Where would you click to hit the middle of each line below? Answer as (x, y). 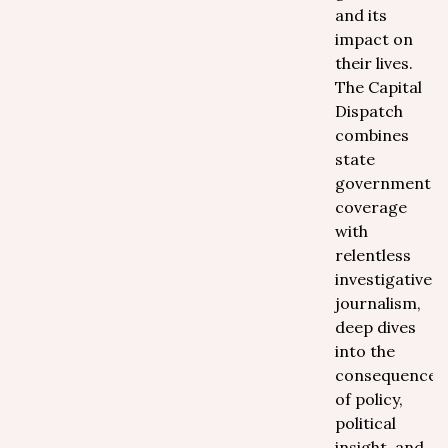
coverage (371, 207)
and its (361, 15)
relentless (373, 255)
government (383, 183)
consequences (390, 375)
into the (365, 351)
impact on (374, 39)
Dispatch (369, 111)
